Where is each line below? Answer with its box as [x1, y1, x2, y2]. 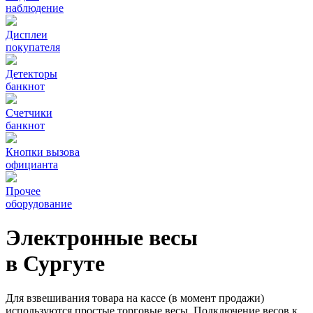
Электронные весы [6, 225, 198, 251]
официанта [6, 159, 58, 170]
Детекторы [6, 68, 57, 80]
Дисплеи [6, 29, 48, 41]
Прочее [6, 185, 41, 197]
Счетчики [6, 107, 52, 119]
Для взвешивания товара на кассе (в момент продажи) [6, 291, 264, 304]
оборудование [6, 198, 72, 210]
